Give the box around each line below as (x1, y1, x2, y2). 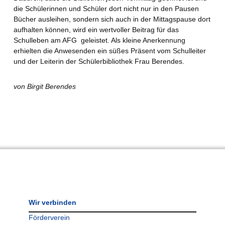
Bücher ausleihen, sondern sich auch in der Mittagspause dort (13, 15, 210, 24)
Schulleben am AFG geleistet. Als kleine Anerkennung (13, 36, 185, 45)
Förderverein (28, 213, 70, 221)
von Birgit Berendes (13, 82, 76, 90)
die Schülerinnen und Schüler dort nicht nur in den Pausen (13, 5, 199, 13)
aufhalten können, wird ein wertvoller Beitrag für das (13, 26, 179, 34)
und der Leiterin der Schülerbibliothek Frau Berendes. (13, 57, 186, 66)
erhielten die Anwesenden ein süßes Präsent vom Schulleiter (13, 47, 206, 55)
